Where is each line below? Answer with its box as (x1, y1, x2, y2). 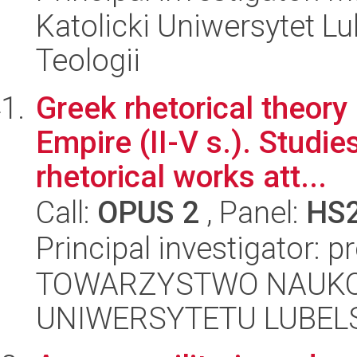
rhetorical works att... (36, 159, 327, 194)
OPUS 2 (97, 194, 199, 230)
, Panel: (199, 194, 306, 230)
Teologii (36, 42, 140, 78)
